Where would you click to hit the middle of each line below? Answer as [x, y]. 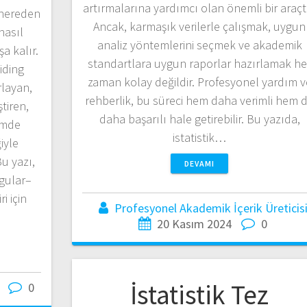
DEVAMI [200, 163]
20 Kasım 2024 [195, 223]
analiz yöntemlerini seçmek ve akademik [199, 45]
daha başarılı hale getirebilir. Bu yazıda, [199, 119]
